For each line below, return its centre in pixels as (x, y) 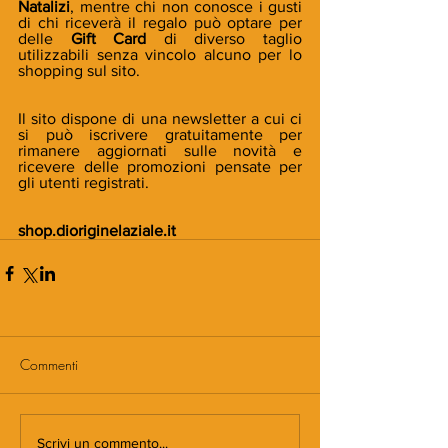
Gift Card (100, 39)
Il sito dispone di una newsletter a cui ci (160, 119)
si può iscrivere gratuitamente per (160, 135)
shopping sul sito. (79, 71)
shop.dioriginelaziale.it (97, 231)
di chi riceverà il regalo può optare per (160, 23)
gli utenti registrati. (83, 183)
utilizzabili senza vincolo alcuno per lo (160, 55)
